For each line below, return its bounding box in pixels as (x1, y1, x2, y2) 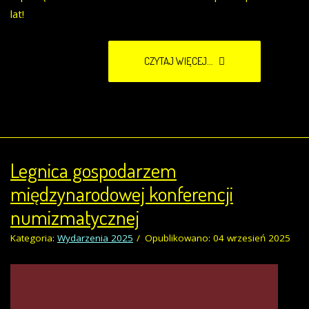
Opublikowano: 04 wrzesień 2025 (145, 231, 290, 244)
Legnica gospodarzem (10, 157, 177, 183)
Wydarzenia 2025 (57, 231, 133, 244)
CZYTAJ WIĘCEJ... (144, 54, 215, 68)
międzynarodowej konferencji (10, 180, 233, 206)
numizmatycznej (10, 203, 139, 230)
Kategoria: (10, 231, 57, 244)
